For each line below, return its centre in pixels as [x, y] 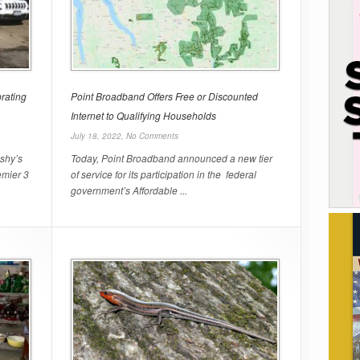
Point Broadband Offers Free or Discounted [164, 96]
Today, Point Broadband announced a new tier [172, 158]
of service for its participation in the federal [164, 174]
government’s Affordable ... [129, 190]
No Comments [152, 136]
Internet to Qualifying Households [143, 115]
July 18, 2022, [98, 136]
